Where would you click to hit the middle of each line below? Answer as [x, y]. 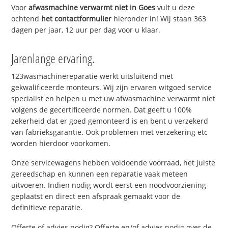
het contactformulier [77, 18]
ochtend [26, 18]
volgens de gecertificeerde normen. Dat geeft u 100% [102, 109]
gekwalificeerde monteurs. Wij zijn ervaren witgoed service [112, 87]
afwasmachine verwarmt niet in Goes [92, 7]
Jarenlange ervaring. [53, 58]
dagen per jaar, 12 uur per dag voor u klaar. [86, 30]
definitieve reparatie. [47, 208]
